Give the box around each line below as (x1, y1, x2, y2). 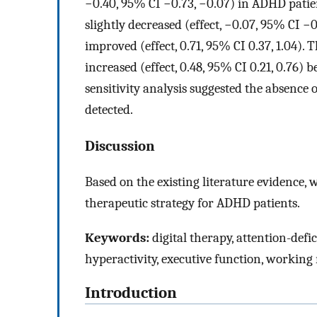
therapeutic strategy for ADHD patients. (85, 195, 300, 212)
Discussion (85, 137, 155, 154)
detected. (85, 101, 133, 117)
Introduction (85, 284, 177, 303)
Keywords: (85, 229, 149, 246)
